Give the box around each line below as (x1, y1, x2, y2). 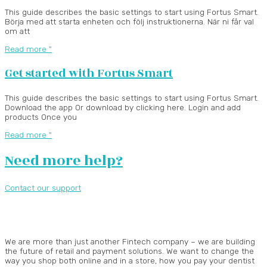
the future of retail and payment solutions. (5, 246, 164, 256)
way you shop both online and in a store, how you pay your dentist (5, 256, 254, 266)
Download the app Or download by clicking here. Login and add (5, 102, 241, 112)
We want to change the (166, 246, 254, 256)
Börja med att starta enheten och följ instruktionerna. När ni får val (5, 17, 254, 27)
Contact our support (5, 183, 81, 193)
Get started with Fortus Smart (5, 64, 173, 82)
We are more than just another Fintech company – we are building (5, 237, 255, 247)
